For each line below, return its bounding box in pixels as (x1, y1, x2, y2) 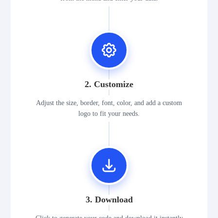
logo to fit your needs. (78, 110, 140, 118)
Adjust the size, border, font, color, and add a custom (36, 99, 182, 107)
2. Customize (85, 79, 133, 90)
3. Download (85, 195, 133, 205)
